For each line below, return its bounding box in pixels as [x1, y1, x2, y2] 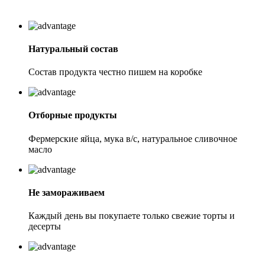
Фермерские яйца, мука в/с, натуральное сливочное [28, 133, 237, 144]
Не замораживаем [28, 188, 105, 198]
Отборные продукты [28, 110, 117, 121]
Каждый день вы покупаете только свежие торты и [28, 211, 235, 221]
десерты [28, 221, 61, 232]
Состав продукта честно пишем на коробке [28, 67, 202, 77]
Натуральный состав [28, 43, 118, 54]
